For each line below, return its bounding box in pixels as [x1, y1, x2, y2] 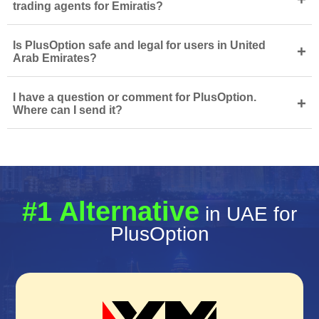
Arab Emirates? [13, 51, 97, 64]
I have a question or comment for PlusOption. [13, 90, 256, 103]
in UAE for [199, 202, 297, 225]
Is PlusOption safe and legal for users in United [13, 38, 266, 51]
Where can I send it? [13, 103, 122, 116]
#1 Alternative [22, 196, 199, 226]
